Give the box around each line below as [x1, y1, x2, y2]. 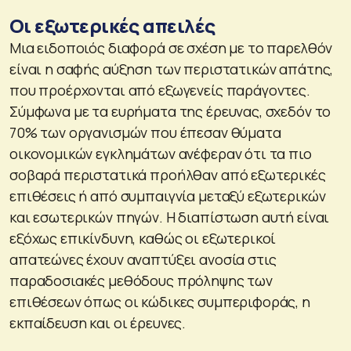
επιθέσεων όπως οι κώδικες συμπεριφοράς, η [9, 291, 310, 311]
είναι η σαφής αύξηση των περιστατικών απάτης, [9, 59, 334, 78]
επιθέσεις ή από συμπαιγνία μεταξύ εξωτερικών [9, 186, 326, 205]
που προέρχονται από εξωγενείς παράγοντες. [9, 80, 310, 100]
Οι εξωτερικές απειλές [9, 12, 215, 38]
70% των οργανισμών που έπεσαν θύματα [9, 122, 281, 142]
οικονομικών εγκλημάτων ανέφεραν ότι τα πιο [9, 143, 312, 163]
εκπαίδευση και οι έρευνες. [9, 313, 186, 332]
